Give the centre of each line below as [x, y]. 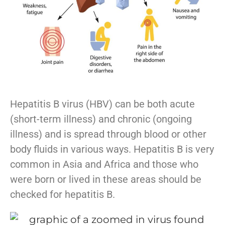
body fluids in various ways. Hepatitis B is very [112, 149]
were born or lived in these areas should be [106, 179]
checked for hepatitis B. [63, 194]
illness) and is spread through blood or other [108, 134]
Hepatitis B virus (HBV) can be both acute [102, 104]
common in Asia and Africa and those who [104, 164]
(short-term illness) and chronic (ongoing [101, 119]
